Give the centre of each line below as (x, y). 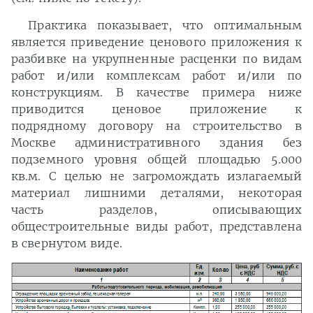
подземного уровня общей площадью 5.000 (156, 160)
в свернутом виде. (67, 243)
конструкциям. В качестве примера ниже (156, 93)
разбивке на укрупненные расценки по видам (156, 59)
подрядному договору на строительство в (156, 126)
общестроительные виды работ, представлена (156, 227)
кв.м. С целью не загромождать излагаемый (156, 176)
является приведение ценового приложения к (156, 42)
